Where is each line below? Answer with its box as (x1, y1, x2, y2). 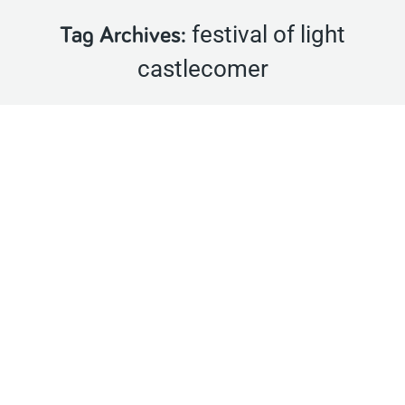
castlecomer (137, 55, 268, 82)
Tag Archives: (60, 24, 192, 48)
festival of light (192, 21, 345, 48)
